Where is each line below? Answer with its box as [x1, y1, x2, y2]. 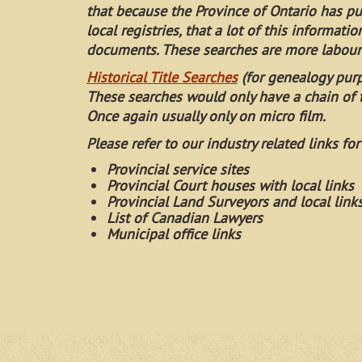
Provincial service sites [107, 160, 249, 179]
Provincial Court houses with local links [107, 176, 354, 195]
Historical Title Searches [86, 68, 238, 86]
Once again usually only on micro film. [86, 107, 326, 125]
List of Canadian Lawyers [107, 208, 263, 227]
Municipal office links [107, 225, 241, 243]
